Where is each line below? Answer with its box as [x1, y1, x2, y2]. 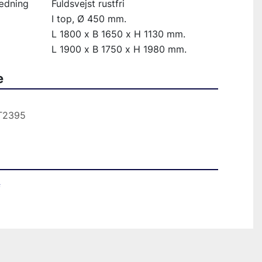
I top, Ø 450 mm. [51, 13, 126, 25]
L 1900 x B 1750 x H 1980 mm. [51, 43, 187, 55]
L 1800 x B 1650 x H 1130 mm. [51, 28, 185, 40]
